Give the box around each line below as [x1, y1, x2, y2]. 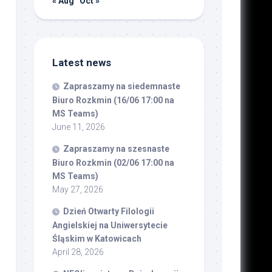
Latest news [52, 56, 111, 69]
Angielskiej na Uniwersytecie [52, 220, 168, 231]
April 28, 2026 [52, 247, 104, 257]
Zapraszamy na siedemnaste [63, 81, 180, 92]
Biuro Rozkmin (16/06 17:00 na [52, 95, 174, 106]
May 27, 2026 [52, 185, 103, 195]
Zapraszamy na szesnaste [63, 144, 169, 154]
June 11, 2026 [52, 122, 105, 132]
